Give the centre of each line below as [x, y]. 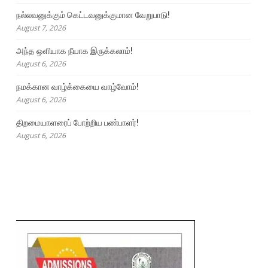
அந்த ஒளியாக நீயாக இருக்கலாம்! [74, 51]
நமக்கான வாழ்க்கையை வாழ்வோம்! [77, 86]
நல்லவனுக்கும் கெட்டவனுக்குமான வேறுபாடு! [93, 15]
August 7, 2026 [41, 28]
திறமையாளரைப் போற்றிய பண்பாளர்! [77, 122]
